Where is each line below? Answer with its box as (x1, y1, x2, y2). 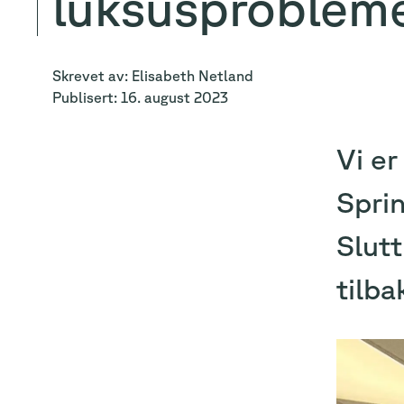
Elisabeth (132, 68, 195, 84)
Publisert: (52, 89, 121, 106)
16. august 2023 (121, 89, 228, 106)
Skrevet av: (52, 68, 132, 84)
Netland (198, 68, 253, 84)
